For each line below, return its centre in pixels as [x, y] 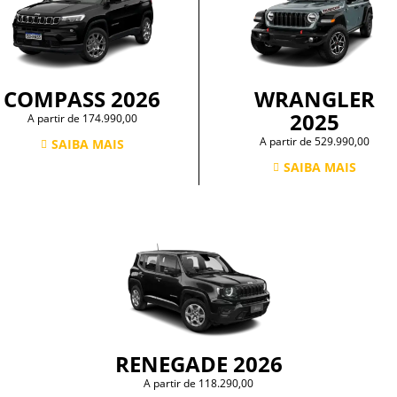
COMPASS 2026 [82, 99]
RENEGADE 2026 [198, 364]
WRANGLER [315, 99]
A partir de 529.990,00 [315, 142]
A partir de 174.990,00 [82, 119]
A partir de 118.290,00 [198, 384]
